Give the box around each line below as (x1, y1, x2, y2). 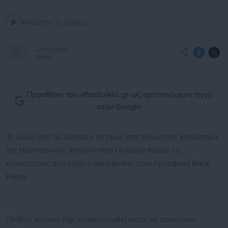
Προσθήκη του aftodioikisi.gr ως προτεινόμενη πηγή (26, 90, 212, 100)
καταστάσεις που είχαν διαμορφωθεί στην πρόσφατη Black (6, 159, 210, 168)
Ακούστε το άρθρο (21, 17, 88, 28)
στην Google (97, 102, 141, 112)
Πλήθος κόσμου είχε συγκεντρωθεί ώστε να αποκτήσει (6, 215, 195, 224)
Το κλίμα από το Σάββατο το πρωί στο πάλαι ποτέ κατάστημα (6, 132, 218, 142)
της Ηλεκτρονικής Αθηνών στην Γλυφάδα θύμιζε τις (6, 146, 181, 155)
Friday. (6, 172, 27, 182)
